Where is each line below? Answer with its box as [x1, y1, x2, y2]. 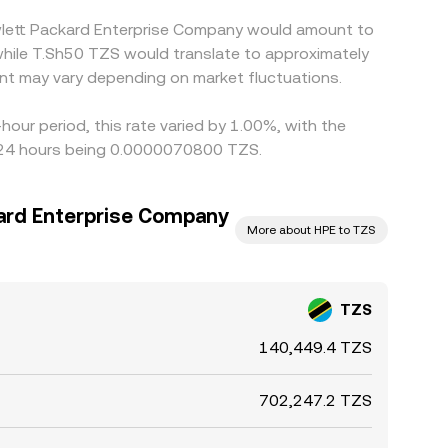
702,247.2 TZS [259, 391, 372, 410]
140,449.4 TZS [259, 338, 372, 357]
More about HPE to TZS [247, 223, 376, 237]
